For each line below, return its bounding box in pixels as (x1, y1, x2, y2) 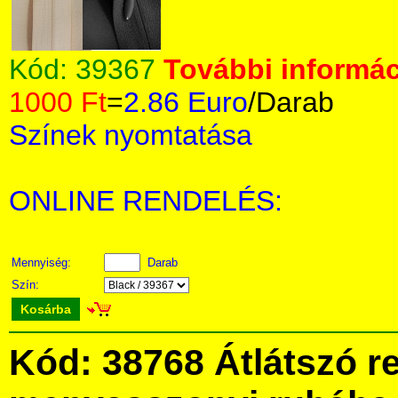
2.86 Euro (123, 86, 248, 118)
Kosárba (20, 302, 71, 316)
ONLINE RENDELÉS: (9, 185, 283, 217)
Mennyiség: (12, 256, 75, 269)
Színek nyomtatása (9, 119, 252, 151)
